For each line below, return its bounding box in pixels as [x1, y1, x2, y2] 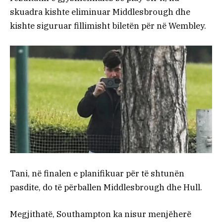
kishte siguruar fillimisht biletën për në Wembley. [10, 20, 206, 31]
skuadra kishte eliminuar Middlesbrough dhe [10, 6, 190, 17]
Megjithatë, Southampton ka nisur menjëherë [10, 208, 191, 220]
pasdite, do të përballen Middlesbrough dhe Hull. [10, 181, 202, 193]
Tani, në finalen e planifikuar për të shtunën [10, 167, 184, 179]
